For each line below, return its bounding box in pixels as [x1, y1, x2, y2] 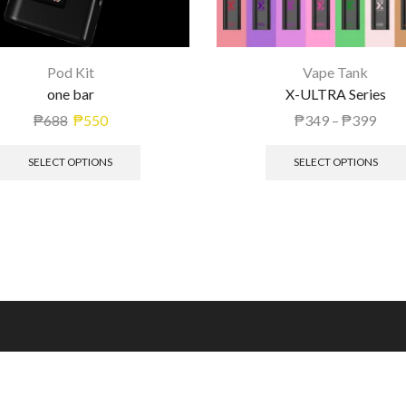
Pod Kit [46, 63, 94, 81]
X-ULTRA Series [285, 84, 386, 102]
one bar [46, 84, 94, 102]
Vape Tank [303, 63, 369, 81]
